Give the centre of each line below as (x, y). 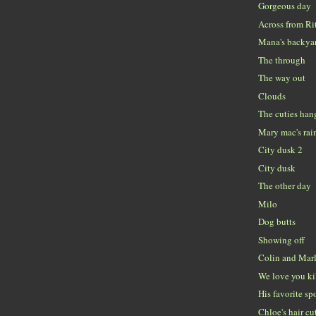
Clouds (272, 96)
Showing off (282, 239)
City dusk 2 (281, 150)
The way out (282, 78)
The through (282, 60)
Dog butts (277, 222)
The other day (285, 186)
